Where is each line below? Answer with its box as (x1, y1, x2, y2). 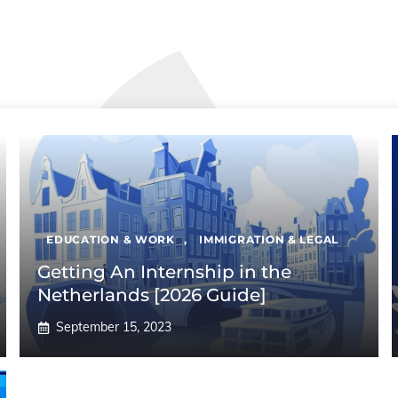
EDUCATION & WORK (46, 233, 175, 246)
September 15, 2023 (56, 319, 172, 335)
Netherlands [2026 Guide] (37, 284, 267, 306)
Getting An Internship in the (37, 261, 292, 283)
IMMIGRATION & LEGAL (199, 233, 338, 246)
